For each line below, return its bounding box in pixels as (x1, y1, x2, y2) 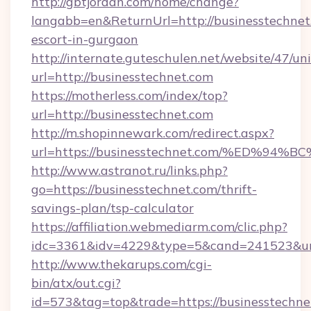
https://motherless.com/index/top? (31, 87, 228, 103)
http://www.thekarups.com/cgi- (31, 256, 212, 272)
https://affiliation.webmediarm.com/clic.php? (31, 219, 287, 235)
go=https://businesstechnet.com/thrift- (31, 181, 257, 197)
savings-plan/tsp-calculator (31, 200, 194, 216)
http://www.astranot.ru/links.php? (31, 162, 228, 178)
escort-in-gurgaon (31, 31, 138, 47)
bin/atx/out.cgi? (31, 275, 121, 291)
